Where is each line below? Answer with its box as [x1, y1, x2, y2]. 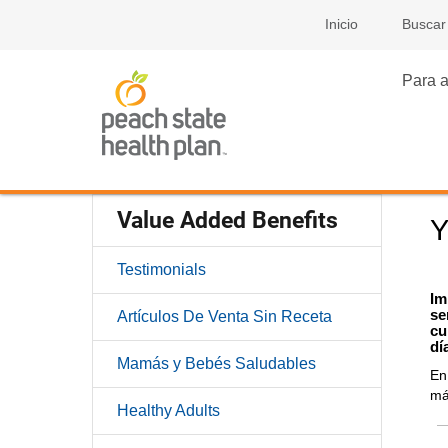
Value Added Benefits [117, 207, 338, 234]
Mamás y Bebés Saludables [117, 355, 316, 372]
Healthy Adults [117, 402, 220, 419]
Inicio [325, 16, 358, 32]
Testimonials [117, 261, 206, 278]
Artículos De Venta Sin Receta [117, 308, 332, 325]
